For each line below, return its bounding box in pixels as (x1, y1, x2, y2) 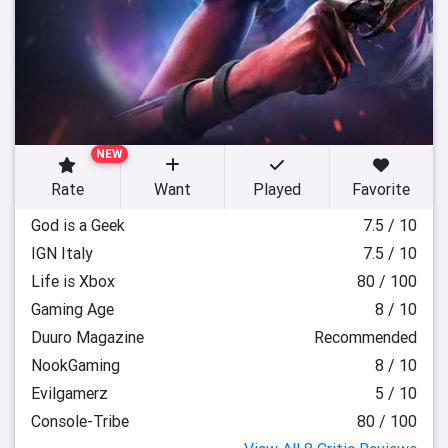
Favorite (352, 179, 411, 199)
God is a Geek (31, 215, 125, 235)
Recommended (314, 327, 417, 347)
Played (252, 179, 301, 199)
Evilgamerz (31, 383, 108, 403)
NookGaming (31, 355, 120, 375)
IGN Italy (31, 243, 93, 263)
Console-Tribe (31, 411, 129, 431)
